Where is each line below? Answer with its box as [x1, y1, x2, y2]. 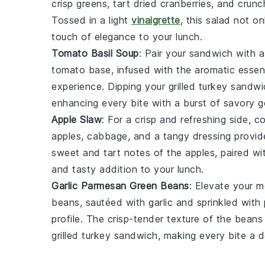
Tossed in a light [51, 14, 131, 26]
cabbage [87, 130, 128, 142]
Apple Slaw [51, 114, 102, 125]
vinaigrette [131, 14, 180, 26]
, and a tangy [127, 130, 193, 142]
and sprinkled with [173, 196, 264, 208]
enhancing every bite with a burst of [51, 97, 224, 109]
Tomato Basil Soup [51, 47, 139, 59]
